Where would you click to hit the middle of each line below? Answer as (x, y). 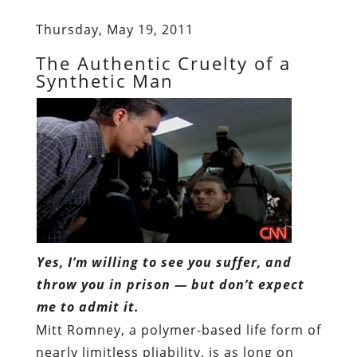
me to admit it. (88, 306)
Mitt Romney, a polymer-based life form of (178, 330)
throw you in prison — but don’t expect (170, 284)
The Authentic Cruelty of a (163, 63)
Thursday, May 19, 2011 (114, 29)
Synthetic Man (104, 80)
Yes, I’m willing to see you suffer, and (164, 262)
